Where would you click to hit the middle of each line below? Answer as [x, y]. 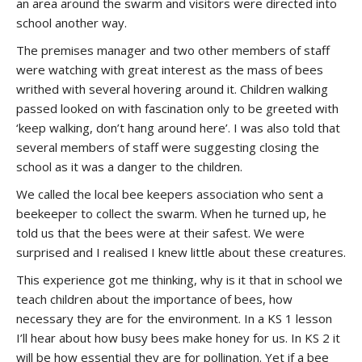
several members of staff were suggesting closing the [168, 147]
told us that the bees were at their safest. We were [160, 233]
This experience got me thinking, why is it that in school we [179, 280]
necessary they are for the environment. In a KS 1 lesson [174, 318]
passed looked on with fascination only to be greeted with [177, 108]
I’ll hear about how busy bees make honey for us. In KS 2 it [178, 338]
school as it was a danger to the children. [129, 166]
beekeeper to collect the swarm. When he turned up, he [171, 213]
